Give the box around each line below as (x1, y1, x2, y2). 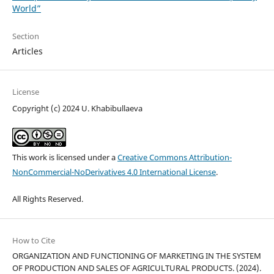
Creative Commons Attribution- (117, 151, 232, 163)
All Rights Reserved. (12, 193, 83, 204)
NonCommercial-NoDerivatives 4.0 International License (12, 166, 216, 177)
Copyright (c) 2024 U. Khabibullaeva (12, 102, 143, 114)
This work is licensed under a (12, 151, 117, 163)
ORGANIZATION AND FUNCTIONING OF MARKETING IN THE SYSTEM (12, 250, 261, 261)
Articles (12, 45, 43, 57)
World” (12, 2, 41, 14)
